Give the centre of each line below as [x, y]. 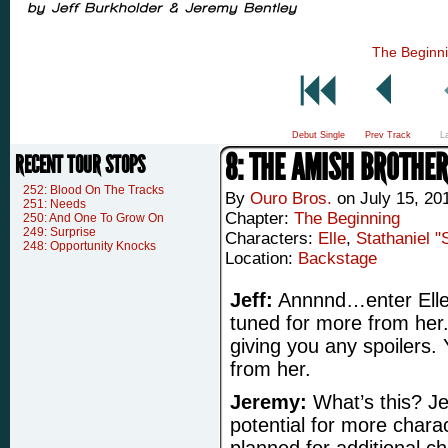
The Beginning [347, 218]
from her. [270, 369]
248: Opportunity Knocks [89, 246]
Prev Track [388, 135]
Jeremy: [268, 402]
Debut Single [318, 135]
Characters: [271, 238]
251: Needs [54, 204]
